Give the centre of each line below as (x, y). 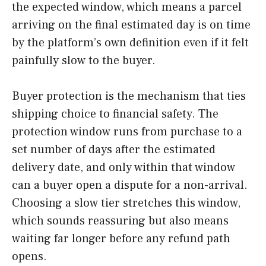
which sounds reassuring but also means (120, 221)
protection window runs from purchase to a (127, 132)
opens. (29, 256)
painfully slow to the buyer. (84, 60)
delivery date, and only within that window (123, 167)
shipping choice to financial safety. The (115, 114)
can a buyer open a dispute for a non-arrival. (130, 185)
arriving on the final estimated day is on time (131, 25)
